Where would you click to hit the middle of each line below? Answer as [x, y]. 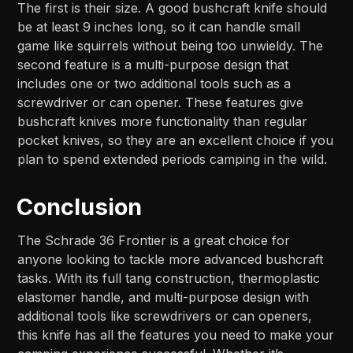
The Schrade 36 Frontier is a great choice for [154, 241]
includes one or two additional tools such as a [154, 84]
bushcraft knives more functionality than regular [163, 122]
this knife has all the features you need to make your [176, 335]
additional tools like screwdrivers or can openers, [165, 316]
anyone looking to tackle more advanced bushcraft [171, 260]
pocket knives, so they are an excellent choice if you [176, 141]
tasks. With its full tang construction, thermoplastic [169, 279]
